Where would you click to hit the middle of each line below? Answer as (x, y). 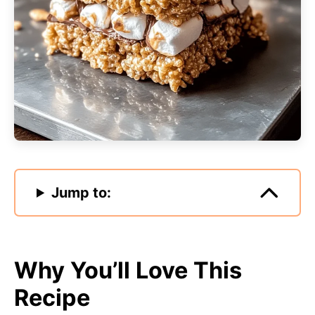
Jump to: (82, 193)
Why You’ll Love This (128, 270)
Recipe (52, 298)
